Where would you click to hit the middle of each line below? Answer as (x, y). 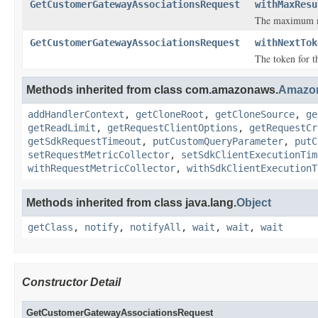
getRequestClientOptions (172, 128)
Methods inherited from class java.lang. (131, 203)
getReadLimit (62, 128)
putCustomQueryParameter (218, 141)
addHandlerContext (76, 114)
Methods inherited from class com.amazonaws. (152, 90)
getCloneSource (255, 114)
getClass (50, 227)
